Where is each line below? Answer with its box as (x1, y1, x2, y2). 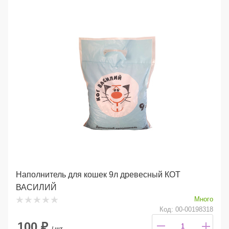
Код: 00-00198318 (159, 205, 213, 214)
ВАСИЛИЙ (16, 183, 57, 192)
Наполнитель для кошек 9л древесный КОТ (16, 170, 180, 179)
